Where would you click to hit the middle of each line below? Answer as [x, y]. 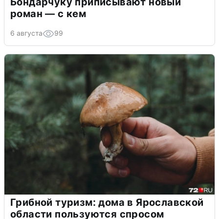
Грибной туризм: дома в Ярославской [107, 202]
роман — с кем [48, 13]
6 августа [26, 33]
